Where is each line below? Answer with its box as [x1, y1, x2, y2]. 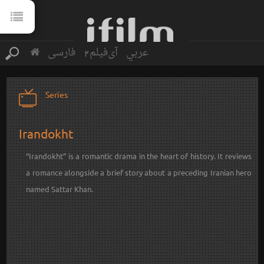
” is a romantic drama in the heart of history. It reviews [63, 151, 252, 161]
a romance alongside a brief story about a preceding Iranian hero [26, 167, 252, 178]
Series [45, 89, 68, 100]
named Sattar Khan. [26, 184, 94, 194]
